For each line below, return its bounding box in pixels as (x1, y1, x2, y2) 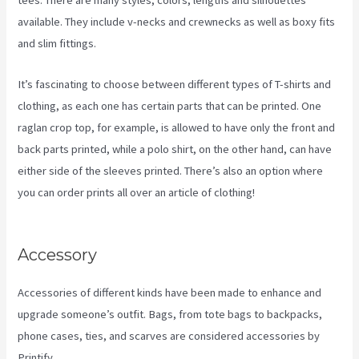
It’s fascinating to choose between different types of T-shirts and (18, 76, 332, 91)
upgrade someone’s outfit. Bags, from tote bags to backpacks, (18, 307, 323, 322)
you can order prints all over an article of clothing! (18, 184, 256, 200)
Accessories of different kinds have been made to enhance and (18, 285, 322, 301)
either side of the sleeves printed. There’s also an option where (18, 163, 324, 178)
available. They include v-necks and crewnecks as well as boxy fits (18, 14, 336, 30)
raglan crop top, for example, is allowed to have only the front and (18, 119, 336, 135)
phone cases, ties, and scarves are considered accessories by (18, 329, 321, 344)
